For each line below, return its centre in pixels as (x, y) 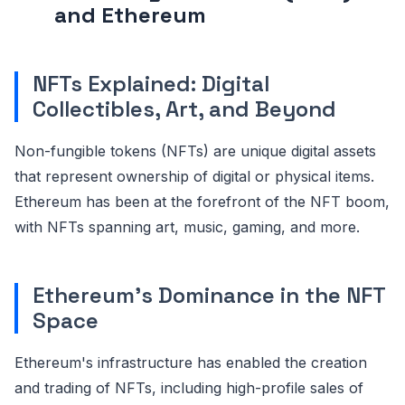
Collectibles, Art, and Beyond (184, 108)
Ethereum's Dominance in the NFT (209, 295)
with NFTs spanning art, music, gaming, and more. (187, 226)
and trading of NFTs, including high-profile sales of (189, 387)
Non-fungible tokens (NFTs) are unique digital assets (195, 151)
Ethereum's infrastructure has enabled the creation (191, 362)
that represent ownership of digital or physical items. (194, 176)
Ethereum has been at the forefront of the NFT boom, (202, 201)
